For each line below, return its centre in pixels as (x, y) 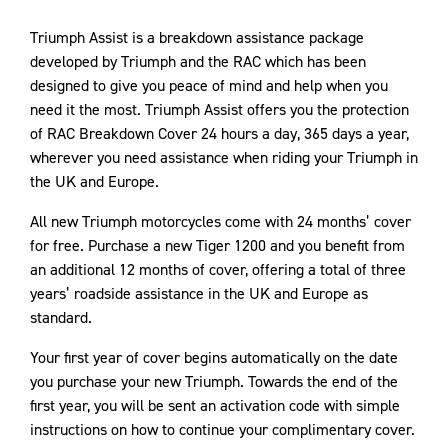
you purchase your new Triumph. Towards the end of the (214, 381)
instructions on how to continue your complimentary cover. (222, 429)
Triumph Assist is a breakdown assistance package (197, 37)
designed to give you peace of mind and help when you (209, 85)
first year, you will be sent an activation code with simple (215, 405)
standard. (61, 317)
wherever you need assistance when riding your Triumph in (224, 157)
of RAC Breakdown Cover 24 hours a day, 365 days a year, (219, 133)
